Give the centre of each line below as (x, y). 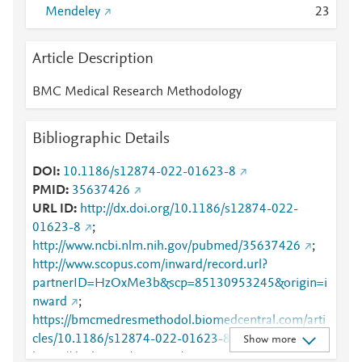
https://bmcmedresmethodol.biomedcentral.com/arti (179, 321)
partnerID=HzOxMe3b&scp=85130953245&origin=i (180, 284)
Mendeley (73, 12)
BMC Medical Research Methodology (137, 92)
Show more (269, 340)
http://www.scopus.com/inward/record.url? (150, 265)
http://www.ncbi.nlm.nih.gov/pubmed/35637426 (166, 246)
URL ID (53, 209)
